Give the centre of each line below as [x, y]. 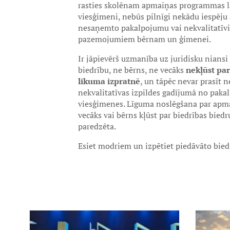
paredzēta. [97, 126]
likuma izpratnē [109, 81]
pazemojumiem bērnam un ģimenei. [145, 39]
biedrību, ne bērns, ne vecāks [132, 70]
